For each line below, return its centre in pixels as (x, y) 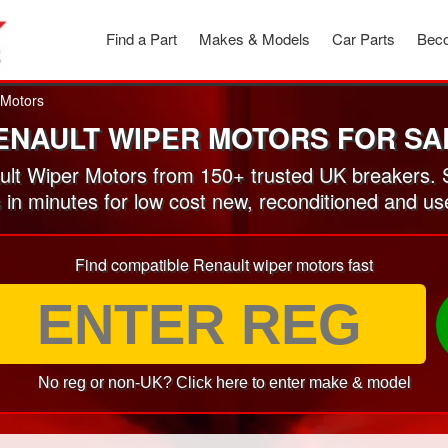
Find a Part (141, 38)
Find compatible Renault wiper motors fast (224, 264)
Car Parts (363, 38)
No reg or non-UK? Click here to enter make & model (224, 382)
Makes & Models (254, 38)
